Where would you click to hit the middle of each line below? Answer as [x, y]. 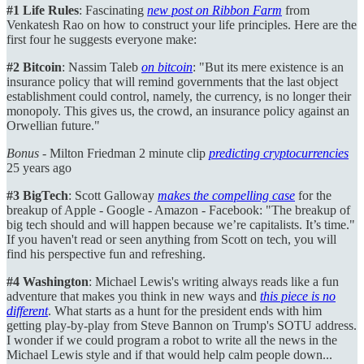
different [27, 310]
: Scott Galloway [113, 195]
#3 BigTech [37, 195]
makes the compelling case [226, 195]
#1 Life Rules [43, 10]
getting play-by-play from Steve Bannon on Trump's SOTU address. [182, 325]
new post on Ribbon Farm [214, 10]
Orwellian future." [53, 125]
